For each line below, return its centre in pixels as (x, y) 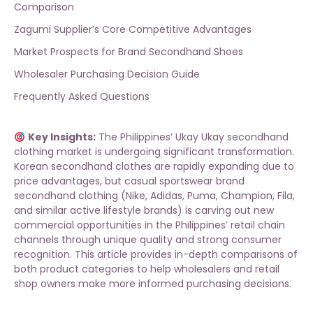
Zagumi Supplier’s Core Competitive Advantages (133, 30)
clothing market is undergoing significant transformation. (154, 152)
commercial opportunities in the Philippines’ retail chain (150, 225)
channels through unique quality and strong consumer (148, 240)
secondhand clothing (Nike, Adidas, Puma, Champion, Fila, (154, 196)
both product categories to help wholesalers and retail (147, 269)
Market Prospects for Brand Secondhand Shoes (129, 52)
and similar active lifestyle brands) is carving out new (144, 211)
